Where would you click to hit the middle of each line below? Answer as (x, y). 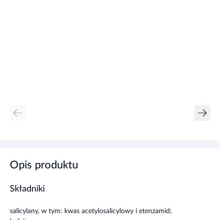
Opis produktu (44, 165)
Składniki (27, 189)
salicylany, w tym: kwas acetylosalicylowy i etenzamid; (91, 211)
